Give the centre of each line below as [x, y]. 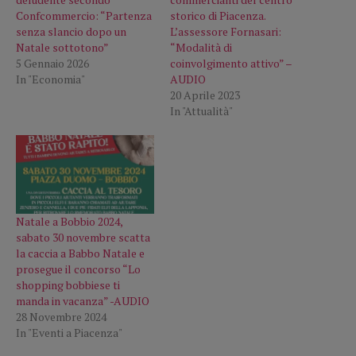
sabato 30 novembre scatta [83, 238]
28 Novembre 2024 [61, 317]
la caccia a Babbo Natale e [80, 253]
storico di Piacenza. [218, 15]
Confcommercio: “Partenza [84, 15]
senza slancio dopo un [71, 31]
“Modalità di [201, 47]
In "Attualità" [201, 111]
